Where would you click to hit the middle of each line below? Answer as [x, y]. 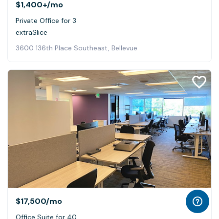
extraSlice [32, 33]
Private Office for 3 [46, 21]
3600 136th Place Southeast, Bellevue [77, 48]
